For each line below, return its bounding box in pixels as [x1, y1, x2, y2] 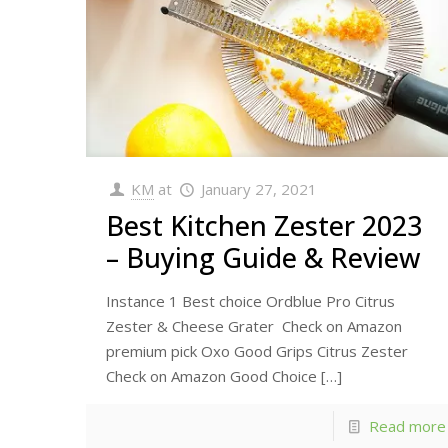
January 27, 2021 [201, 178, 318, 199]
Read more [368, 415, 446, 436]
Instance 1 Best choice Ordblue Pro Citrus [106, 290, 396, 311]
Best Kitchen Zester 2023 [106, 206, 423, 244]
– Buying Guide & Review [106, 238, 421, 276]
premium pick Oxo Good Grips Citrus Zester [106, 340, 409, 361]
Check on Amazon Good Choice [106, 365, 318, 386]
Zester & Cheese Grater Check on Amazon [106, 315, 403, 336]
